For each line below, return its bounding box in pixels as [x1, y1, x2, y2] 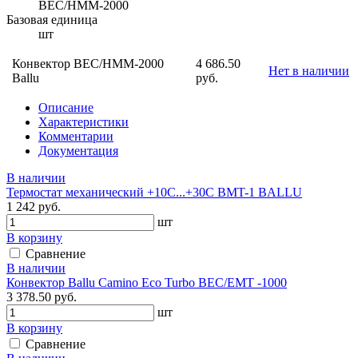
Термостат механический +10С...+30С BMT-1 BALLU [6, 185, 302, 199]
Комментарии [38, 129, 113, 143]
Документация [38, 143, 118, 157]
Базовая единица [6, 12, 97, 26]
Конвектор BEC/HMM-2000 [12, 56, 164, 70]
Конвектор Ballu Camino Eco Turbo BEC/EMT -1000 [6, 275, 287, 289]
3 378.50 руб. [6, 289, 77, 304]
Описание [38, 100, 93, 114]
